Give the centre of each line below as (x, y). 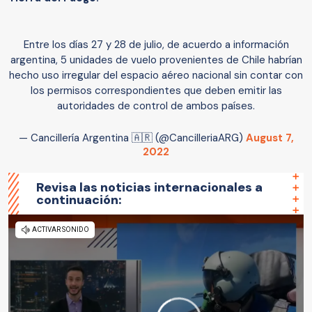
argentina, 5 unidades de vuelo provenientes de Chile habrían (156, 60)
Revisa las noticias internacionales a (149, 188)
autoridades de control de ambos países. (156, 106)
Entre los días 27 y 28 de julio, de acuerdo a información (156, 45)
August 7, (270, 138)
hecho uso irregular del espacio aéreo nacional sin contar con (156, 76)
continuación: (79, 200)
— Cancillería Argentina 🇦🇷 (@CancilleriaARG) (132, 138)
